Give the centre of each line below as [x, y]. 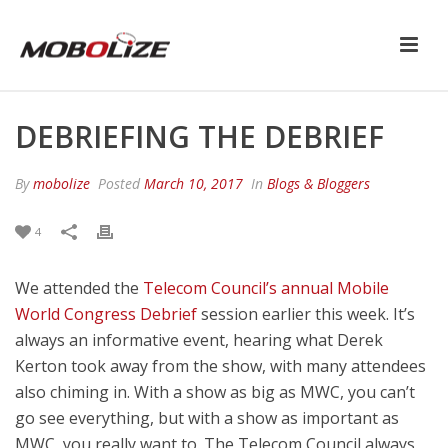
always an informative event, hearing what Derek [199, 340]
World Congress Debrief [108, 314]
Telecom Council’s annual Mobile [266, 288]
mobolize [61, 183]
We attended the [79, 288]
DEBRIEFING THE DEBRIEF [199, 136]
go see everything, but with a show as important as [207, 418]
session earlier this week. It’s [308, 314]
